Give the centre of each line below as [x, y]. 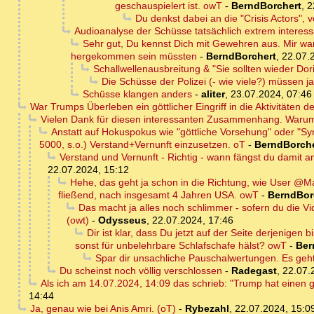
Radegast [254, 271]
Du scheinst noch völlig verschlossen [141, 271]
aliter [213, 94]
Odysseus [122, 220]
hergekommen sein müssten [134, 56]
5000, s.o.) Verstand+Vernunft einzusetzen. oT [142, 145]
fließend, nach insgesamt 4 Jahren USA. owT [158, 195]
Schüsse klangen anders [137, 94]
